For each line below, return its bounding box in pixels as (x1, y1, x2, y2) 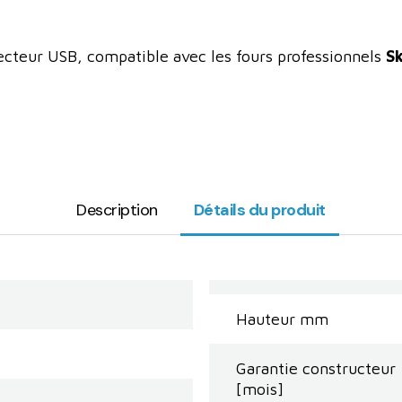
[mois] (236, 380, 284, 399)
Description (76, 199, 158, 222)
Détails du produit (193, 199, 326, 222)
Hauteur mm (236, 310, 328, 329)
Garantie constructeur (236, 359, 396, 379)
